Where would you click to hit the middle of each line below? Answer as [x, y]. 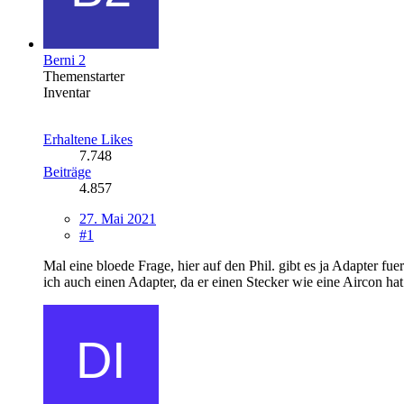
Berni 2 [64, 60]
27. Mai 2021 [118, 218]
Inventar [67, 92]
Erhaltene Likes [88, 139]
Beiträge [67, 171]
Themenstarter [84, 76]
